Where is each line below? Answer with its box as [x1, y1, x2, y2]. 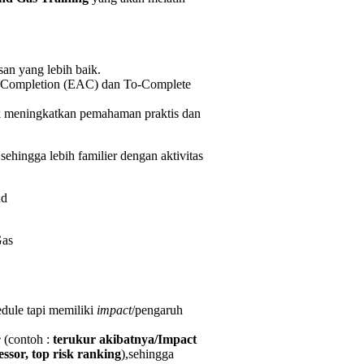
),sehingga [121, 346, 174, 361]
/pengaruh [132, 302, 183, 317]
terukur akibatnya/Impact [53, 331, 197, 346]
